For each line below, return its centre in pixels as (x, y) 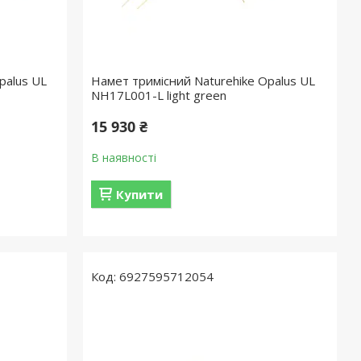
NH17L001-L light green (159, 95)
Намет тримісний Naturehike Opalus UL (203, 81)
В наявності (124, 158)
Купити (140, 194)
